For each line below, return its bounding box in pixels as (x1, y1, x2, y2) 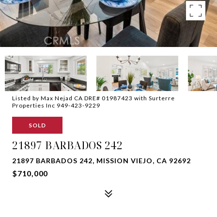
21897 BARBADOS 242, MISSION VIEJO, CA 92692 (12, 156, 191, 165)
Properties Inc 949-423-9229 (12, 102, 100, 109)
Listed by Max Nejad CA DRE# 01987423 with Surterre (12, 94, 175, 102)
